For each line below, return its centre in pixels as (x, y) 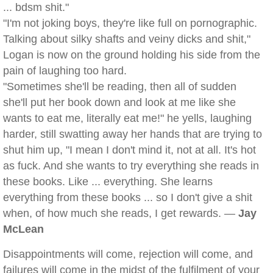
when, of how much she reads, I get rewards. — (121, 213)
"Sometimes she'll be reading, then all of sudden (120, 87)
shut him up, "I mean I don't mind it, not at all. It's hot (129, 150)
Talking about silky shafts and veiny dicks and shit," (127, 39)
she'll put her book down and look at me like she (119, 102)
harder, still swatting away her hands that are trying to (133, 134)
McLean (23, 229)
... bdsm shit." (36, 7)
